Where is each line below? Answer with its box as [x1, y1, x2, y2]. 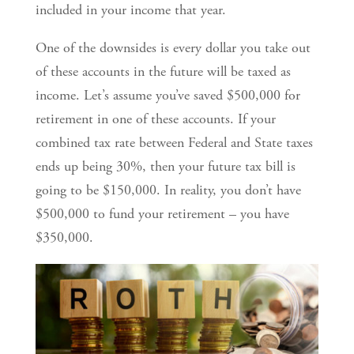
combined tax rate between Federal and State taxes [35, 134, 313, 152]
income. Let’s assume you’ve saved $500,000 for [35, 86, 300, 104]
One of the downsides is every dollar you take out [35, 39, 311, 57]
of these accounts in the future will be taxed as [35, 62, 291, 81]
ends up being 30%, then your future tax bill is [35, 157, 296, 175]
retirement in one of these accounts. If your [35, 110, 276, 128]
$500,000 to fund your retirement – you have [35, 205, 289, 223]
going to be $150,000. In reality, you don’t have [35, 181, 301, 199]
